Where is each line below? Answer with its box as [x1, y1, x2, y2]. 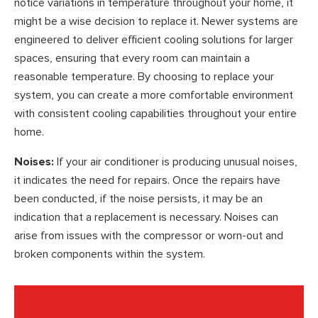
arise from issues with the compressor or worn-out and [14, 228, 283, 243]
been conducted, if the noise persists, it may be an [14, 191, 263, 206]
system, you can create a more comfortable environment [14, 88, 293, 103]
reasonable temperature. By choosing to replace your [14, 70, 274, 84]
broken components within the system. [14, 246, 205, 261]
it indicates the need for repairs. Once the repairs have [14, 172, 280, 187]
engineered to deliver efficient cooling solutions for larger [14, 33, 293, 48]
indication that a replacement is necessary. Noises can [14, 209, 278, 224]
